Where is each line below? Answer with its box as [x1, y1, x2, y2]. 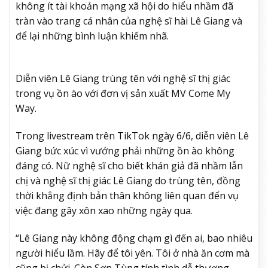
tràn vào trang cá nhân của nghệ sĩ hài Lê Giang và [16, 14, 242, 28]
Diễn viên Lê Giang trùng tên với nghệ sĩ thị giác [16, 71, 230, 85]
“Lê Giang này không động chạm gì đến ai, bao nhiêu [16, 231, 252, 245]
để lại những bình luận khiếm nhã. [16, 29, 169, 43]
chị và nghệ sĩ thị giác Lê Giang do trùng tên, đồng [16, 173, 240, 187]
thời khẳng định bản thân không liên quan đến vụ [16, 188, 239, 202]
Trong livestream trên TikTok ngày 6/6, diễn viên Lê [16, 129, 249, 142]
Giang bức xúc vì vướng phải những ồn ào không [16, 144, 234, 157]
